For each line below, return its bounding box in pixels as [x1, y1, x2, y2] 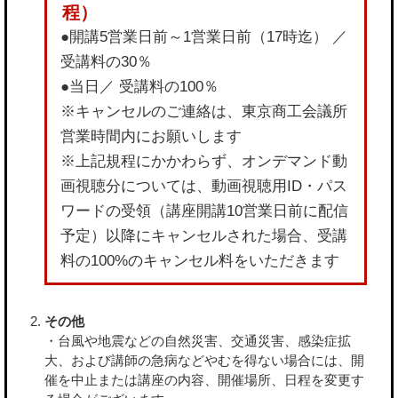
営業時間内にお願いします [60, 128, 242, 146]
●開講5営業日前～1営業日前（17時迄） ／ [60, 28, 347, 46]
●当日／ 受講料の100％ [60, 78, 219, 96]
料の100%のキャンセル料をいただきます [60, 252, 339, 270]
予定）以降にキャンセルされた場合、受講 [60, 227, 347, 245]
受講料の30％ [60, 53, 152, 71]
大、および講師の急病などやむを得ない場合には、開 [44, 353, 364, 369]
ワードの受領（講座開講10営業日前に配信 [60, 203, 348, 220]
